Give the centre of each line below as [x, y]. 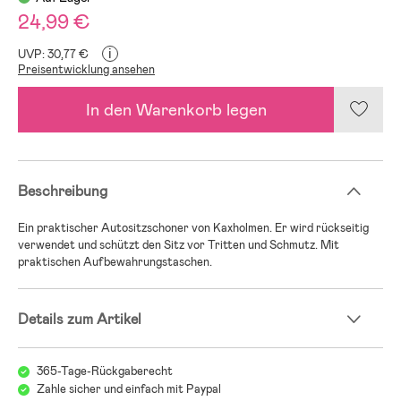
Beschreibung [63, 191]
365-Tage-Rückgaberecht [105, 371]
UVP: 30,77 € [53, 54]
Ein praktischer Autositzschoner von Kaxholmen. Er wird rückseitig [193, 227]
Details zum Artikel [80, 319]
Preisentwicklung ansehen [86, 69]
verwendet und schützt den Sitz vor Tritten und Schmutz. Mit [179, 244]
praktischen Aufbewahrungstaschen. [115, 261]
